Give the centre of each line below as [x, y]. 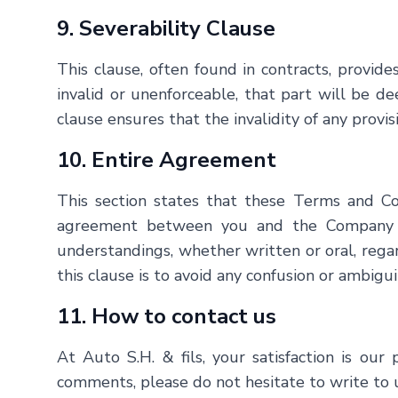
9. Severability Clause [166, 28]
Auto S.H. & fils [143, 357]
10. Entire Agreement [167, 160]
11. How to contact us [167, 316]
